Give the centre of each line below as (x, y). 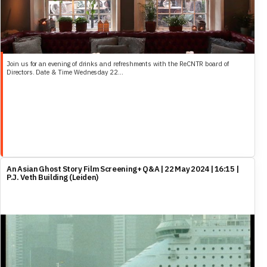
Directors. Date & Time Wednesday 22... (65, 72)
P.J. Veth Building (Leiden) (52, 177)
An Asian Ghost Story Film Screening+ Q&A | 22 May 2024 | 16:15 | (123, 169)
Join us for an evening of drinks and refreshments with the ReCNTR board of (118, 64)
